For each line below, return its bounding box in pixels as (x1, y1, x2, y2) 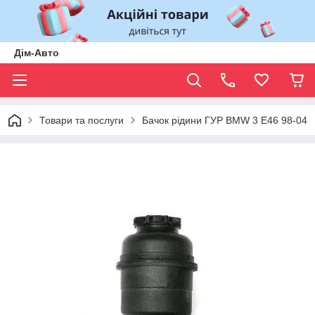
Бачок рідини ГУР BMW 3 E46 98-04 (142, 115, 307, 126)
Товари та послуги (39, 115, 124, 126)
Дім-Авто (14, 47, 59, 58)
